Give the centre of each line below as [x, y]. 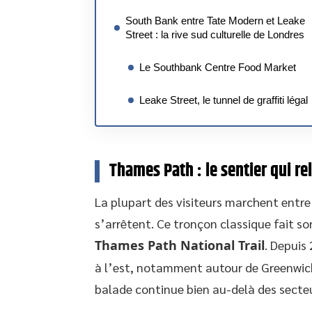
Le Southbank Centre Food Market [218, 67]
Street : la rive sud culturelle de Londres [215, 34]
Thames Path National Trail [180, 245]
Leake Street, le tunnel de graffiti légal [224, 100]
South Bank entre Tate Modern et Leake [215, 21]
